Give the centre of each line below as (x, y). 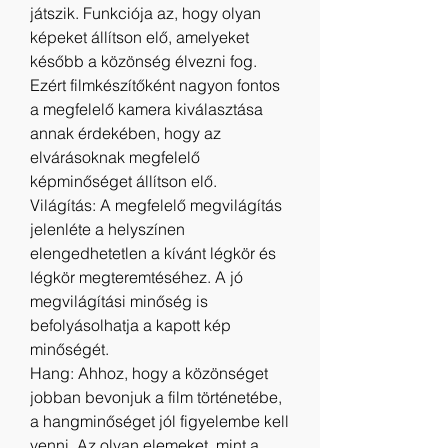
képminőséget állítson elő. (123, 181)
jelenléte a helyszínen (107, 229)
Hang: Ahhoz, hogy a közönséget (149, 373)
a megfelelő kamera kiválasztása (146, 109)
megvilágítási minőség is (119, 301)
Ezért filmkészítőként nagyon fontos (155, 85)
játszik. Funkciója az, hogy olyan (145, 13)
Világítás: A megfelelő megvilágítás (156, 205)
